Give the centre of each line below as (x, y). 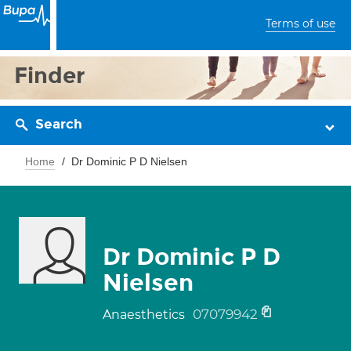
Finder (50, 76)
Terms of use (300, 24)
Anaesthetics (145, 315)
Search (59, 124)
